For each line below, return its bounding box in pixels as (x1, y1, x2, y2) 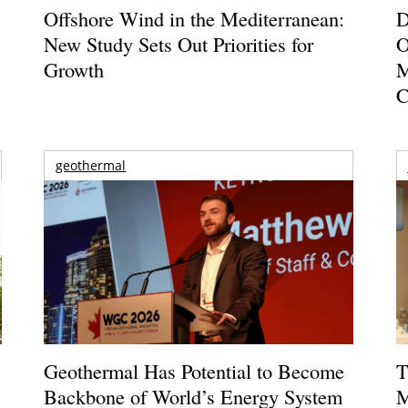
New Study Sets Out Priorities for (44, 29, 314, 57)
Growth (44, 55, 105, 83)
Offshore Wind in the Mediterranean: (44, 4, 345, 32)
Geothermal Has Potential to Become (44, 356, 345, 384)
